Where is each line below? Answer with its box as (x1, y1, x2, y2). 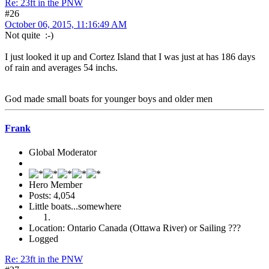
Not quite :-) (5, 29, 53, 40)
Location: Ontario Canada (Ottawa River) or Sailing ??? (29, 222, 241, 233)
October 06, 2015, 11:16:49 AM (5, 19, 127, 29)
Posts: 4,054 (29, 190, 75, 201)
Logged (29, 233, 58, 244)
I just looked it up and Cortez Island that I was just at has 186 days (5, 51, 255, 62)
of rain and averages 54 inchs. (5, 62, 118, 73)
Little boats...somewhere (29, 201, 121, 211)
